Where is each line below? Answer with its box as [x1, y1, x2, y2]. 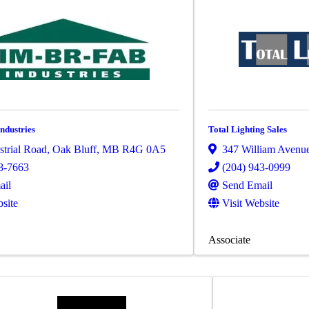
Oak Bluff [52, 143, 97, 156]
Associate [208, 234, 250, 246]
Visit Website [222, 197, 279, 210]
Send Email [222, 179, 272, 192]
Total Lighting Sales [208, 123, 287, 134]
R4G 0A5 [122, 143, 166, 156]
